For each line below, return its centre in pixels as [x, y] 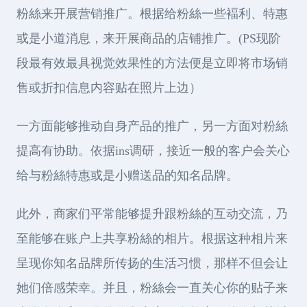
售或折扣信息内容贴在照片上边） [109, 87]
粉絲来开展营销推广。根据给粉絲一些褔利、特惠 [152, 13]
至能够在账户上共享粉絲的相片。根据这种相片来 [152, 238]
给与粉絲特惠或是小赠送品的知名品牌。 [127, 175]
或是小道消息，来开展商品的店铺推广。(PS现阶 [149, 38]
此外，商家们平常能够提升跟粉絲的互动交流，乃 [152, 213]
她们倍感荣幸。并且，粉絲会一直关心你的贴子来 [152, 287]
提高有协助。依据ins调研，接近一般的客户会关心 [153, 150]
